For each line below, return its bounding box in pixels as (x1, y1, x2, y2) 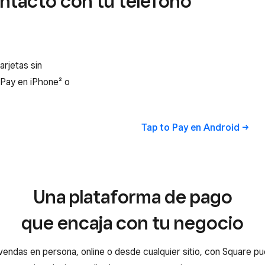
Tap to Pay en (141, 121, 203, 133)
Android (203, 121, 240, 133)
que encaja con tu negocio (21, 211, 244, 234)
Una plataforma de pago (33, 185, 232, 208)
